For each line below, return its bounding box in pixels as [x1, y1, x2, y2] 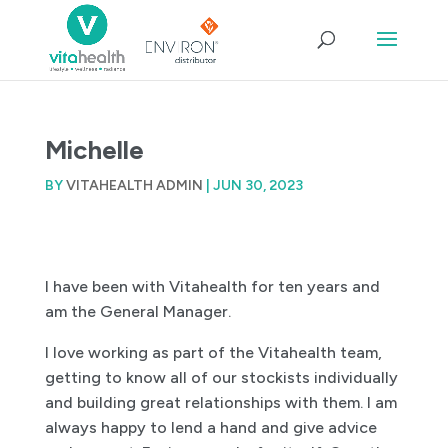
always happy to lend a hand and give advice [44, 418, 377, 437]
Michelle [44, 134, 144, 166]
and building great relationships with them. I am [44, 393, 397, 412]
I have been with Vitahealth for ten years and [44, 277, 380, 296]
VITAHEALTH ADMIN [65, 177, 203, 194]
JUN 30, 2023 [212, 177, 303, 194]
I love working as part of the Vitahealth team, [44, 343, 382, 362]
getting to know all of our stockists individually [44, 368, 398, 387]
